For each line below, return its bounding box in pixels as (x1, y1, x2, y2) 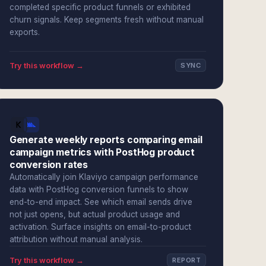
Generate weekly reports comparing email (9, 134, 202, 145)
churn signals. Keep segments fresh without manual (9, 15, 204, 24)
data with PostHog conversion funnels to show (9, 185, 188, 194)
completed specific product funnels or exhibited (9, 2, 191, 12)
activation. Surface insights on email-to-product (9, 222, 191, 232)
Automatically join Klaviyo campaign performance (9, 172, 198, 182)
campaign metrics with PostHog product (9, 147, 195, 158)
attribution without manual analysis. (9, 235, 142, 244)
